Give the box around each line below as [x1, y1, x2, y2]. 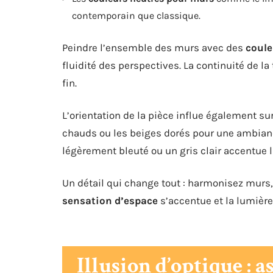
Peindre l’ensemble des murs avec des [62, 41, 246, 54]
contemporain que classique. [72, 10, 200, 21]
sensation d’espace [62, 194, 158, 207]
